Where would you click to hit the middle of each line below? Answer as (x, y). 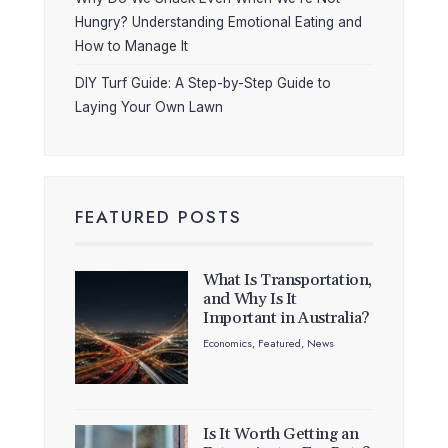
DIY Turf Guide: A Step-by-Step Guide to (203, 82)
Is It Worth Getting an (281, 434)
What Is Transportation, (288, 279)
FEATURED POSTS (158, 216)
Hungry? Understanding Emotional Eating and (218, 21)
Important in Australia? (286, 317)
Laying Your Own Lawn (149, 106)
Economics (228, 342)
